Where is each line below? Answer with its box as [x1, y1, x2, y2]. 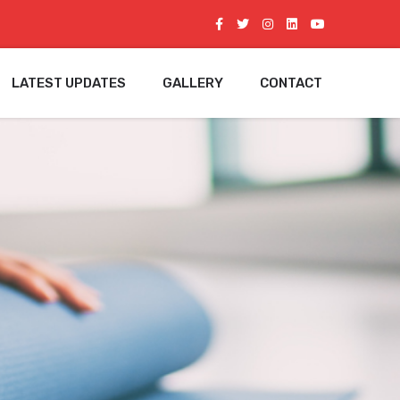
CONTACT [260, 74, 322, 91]
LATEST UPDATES [12, 74, 126, 91]
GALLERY [162, 74, 223, 91]
